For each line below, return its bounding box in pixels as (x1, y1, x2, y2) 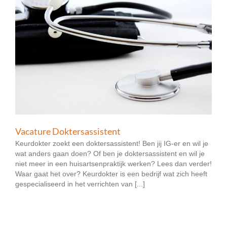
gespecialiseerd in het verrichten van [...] (15, 180, 145, 188)
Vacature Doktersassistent (15, 126, 121, 137)
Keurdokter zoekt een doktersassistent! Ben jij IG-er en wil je (15, 139, 208, 148)
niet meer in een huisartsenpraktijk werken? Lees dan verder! (15, 160, 212, 168)
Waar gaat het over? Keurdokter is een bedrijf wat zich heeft (15, 170, 207, 178)
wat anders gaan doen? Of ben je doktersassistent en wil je (15, 149, 205, 158)
